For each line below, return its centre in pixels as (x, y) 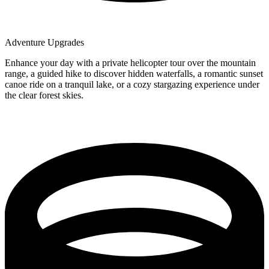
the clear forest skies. (44, 95)
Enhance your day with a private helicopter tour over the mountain (130, 62)
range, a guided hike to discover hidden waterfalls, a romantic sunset (134, 73)
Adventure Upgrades (44, 42)
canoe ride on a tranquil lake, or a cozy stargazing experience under (132, 84)
